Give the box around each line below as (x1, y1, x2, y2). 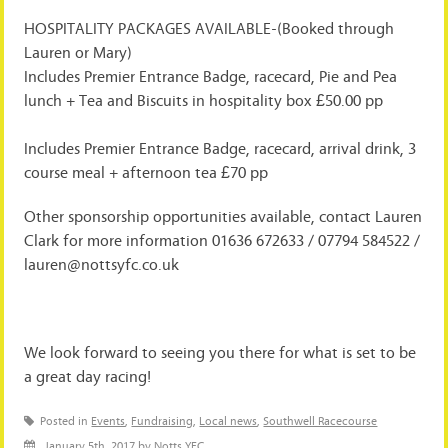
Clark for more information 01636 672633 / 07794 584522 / (24, 231, 421, 250)
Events (91, 414, 126, 428)
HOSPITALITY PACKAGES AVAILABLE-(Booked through (24, 19, 395, 38)
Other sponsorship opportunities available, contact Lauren (24, 207, 423, 226)
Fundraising (131, 414, 194, 428)
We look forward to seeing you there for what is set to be (24, 343, 417, 362)
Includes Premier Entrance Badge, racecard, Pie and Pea (24, 67, 398, 86)
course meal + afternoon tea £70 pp (24, 163, 269, 182)
